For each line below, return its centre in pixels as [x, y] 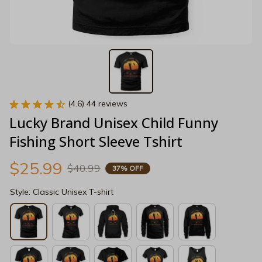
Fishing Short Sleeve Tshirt [96, 142]
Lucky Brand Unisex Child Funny [114, 123]
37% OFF [128, 168]
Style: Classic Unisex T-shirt [62, 192]
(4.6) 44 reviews [98, 104]
